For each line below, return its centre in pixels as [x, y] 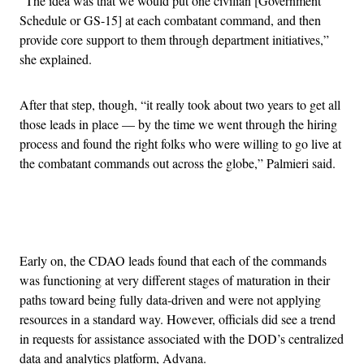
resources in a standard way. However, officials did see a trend [178, 318]
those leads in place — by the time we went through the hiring [178, 123]
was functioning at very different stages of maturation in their [175, 279]
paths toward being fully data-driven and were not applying [170, 299]
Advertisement [218, 220]
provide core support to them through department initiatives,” [174, 39]
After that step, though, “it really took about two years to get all [180, 104]
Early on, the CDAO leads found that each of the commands [173, 260]
